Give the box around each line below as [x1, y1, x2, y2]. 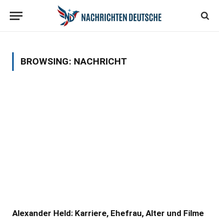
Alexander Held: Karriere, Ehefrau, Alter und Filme [12, 208, 204, 218]
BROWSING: [21, 56, 74, 67]
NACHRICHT [73, 56, 128, 67]
